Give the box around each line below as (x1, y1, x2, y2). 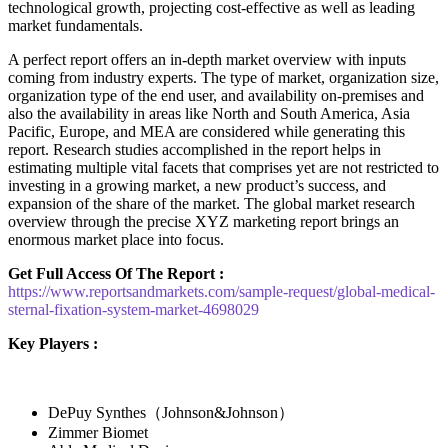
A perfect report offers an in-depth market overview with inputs (8, 50, 406, 68)
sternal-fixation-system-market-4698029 (8, 300, 259, 318)
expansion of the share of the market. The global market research (8, 194, 415, 212)
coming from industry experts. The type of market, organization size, (8, 68, 439, 86)
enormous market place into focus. (8, 230, 224, 248)
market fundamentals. (8, 16, 143, 34)
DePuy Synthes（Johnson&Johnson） (48, 403, 294, 421)
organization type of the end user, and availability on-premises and (8, 86, 424, 104)
